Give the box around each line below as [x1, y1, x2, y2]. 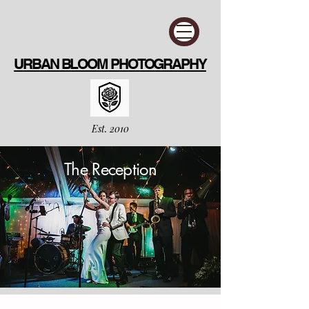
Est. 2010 [92, 122, 129, 135]
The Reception [64, 159, 157, 180]
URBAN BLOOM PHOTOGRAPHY [14, 55, 206, 72]
